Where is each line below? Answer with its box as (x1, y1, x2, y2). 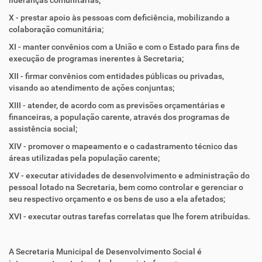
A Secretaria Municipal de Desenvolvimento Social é (9, 247, 202, 256)
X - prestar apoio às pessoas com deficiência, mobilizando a (9, 13, 230, 22)
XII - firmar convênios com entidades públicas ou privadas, (9, 71, 224, 81)
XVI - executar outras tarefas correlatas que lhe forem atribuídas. (9, 212, 250, 221)
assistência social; (9, 124, 77, 133)
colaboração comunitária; (9, 25, 104, 34)
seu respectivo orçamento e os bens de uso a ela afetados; (9, 194, 225, 204)
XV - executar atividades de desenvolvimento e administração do (9, 171, 250, 180)
